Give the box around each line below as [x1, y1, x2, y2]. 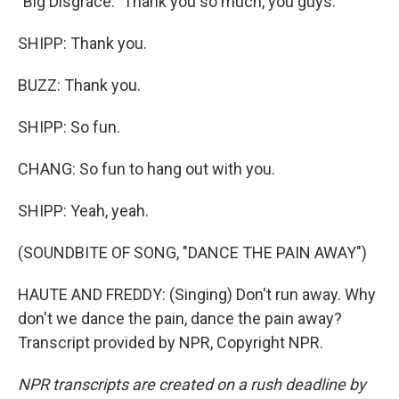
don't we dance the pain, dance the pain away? [18, 309, 342, 328]
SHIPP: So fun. [18, 118, 120, 136]
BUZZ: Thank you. [18, 76, 141, 94]
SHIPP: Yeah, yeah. [18, 201, 149, 220]
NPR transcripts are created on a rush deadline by [18, 375, 366, 394]
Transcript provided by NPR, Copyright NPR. [18, 333, 323, 352]
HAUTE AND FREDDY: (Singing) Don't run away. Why [18, 285, 376, 304]
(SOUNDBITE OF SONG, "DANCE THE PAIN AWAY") [18, 243, 367, 262]
